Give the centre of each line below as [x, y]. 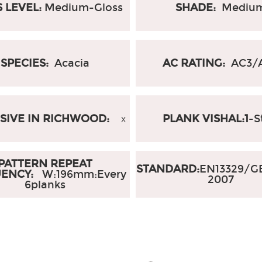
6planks [45, 185]
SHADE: [197, 8]
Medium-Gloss [84, 8]
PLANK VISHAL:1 [206, 119]
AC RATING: [196, 63]
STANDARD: [168, 169]
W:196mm [68, 174]
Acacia [72, 63]
